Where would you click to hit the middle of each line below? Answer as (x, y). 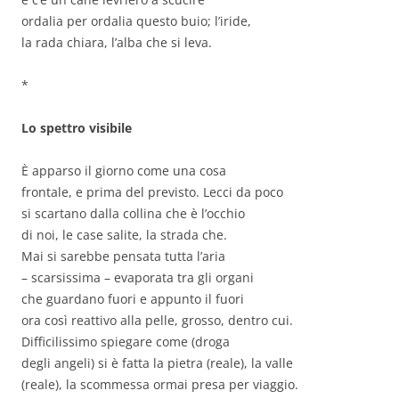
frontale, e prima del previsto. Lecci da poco (152, 192)
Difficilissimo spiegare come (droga (126, 342)
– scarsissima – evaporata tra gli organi (138, 278)
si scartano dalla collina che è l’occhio (133, 214)
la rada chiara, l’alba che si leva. (117, 43)
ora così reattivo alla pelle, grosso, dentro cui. (157, 321)
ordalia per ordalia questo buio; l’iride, (136, 21)
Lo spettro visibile (77, 128)
